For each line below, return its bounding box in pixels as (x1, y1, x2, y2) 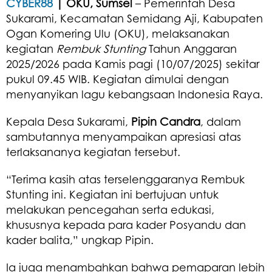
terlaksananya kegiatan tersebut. (6, 144, 180, 158)
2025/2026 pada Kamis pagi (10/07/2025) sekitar (6, 56, 259, 70)
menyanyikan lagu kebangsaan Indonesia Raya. (6, 87, 263, 101)
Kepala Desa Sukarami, (6, 114, 131, 128)
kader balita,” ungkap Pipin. (6, 233, 154, 246)
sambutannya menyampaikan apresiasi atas (6, 129, 241, 143)
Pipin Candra (131, 114, 200, 128)
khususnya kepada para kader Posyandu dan (6, 217, 246, 231)
